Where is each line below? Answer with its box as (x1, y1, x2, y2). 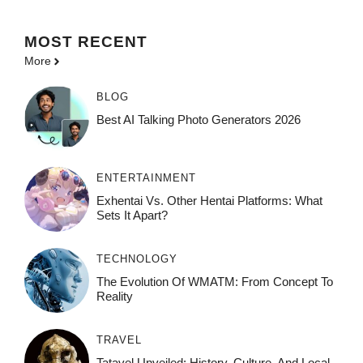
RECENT (78, 33, 147, 51)
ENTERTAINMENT (96, 172, 196, 185)
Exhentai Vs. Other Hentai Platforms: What (96, 194, 322, 208)
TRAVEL (96, 334, 142, 347)
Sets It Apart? (96, 208, 168, 223)
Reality (96, 289, 133, 304)
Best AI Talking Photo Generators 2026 (96, 113, 301, 127)
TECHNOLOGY (96, 253, 177, 266)
